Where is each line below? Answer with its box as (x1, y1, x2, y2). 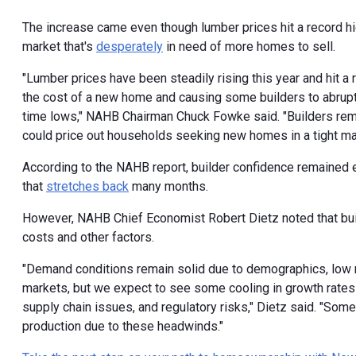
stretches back (46, 178, 129, 194)
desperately (96, 38, 163, 54)
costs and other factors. (22, 229, 154, 245)
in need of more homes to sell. (163, 38, 335, 54)
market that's (22, 38, 96, 54)
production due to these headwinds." (22, 318, 223, 334)
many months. (129, 178, 208, 194)
